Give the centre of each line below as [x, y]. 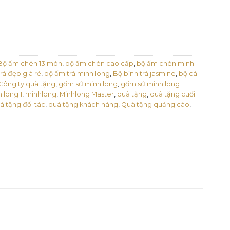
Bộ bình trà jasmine [144, 73]
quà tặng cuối [172, 94]
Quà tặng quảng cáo [155, 104]
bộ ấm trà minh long [77, 73]
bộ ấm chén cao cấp [99, 63]
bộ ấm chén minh [165, 63]
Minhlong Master [87, 94]
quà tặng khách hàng [83, 104]
